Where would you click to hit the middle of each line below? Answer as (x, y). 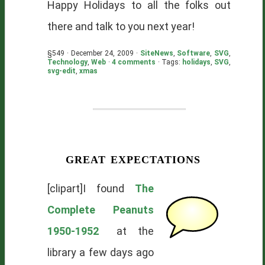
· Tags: (169, 62)
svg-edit (62, 71)
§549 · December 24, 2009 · (94, 53)
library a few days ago (101, 252)
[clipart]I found (91, 188)
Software (194, 53)
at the (130, 231)
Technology (67, 62)
